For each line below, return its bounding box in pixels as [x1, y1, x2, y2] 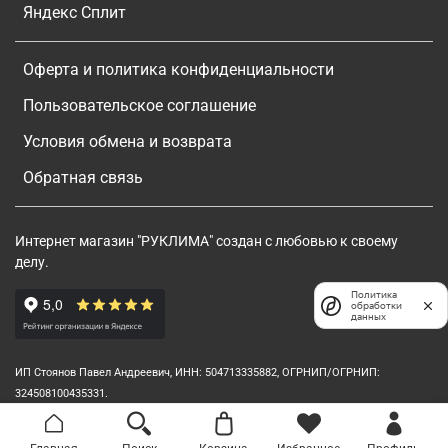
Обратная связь [23, 167, 143, 187]
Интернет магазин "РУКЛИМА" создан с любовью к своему [15, 232, 398, 250]
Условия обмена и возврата [23, 131, 232, 151]
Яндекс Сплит [23, 2, 126, 22]
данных [351, 311, 386, 322]
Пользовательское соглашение [23, 95, 256, 115]
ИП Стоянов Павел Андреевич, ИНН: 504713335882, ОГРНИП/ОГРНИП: [15, 365, 380, 379]
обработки [351, 300, 402, 311]
